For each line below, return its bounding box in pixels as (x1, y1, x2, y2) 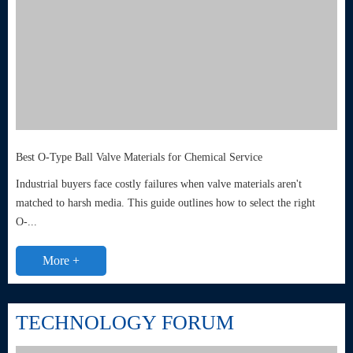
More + (43, 254, 80, 268)
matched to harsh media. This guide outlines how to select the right (16, 197, 315, 210)
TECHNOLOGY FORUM (16, 311, 234, 335)
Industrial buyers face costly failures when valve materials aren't (16, 178, 302, 191)
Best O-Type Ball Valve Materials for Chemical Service (16, 151, 262, 164)
